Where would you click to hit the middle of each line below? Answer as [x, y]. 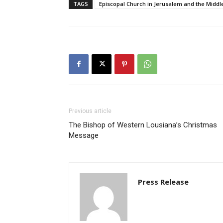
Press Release [163, 181]
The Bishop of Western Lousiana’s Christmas [143, 125]
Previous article [90, 111]
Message [84, 135]
